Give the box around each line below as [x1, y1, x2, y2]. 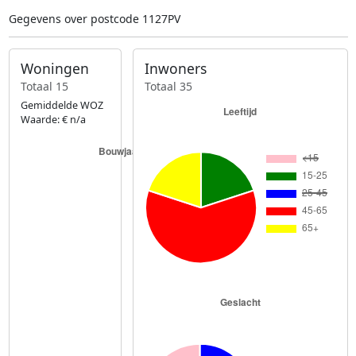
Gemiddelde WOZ [20, 98, 103, 112]
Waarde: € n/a [20, 112, 86, 126]
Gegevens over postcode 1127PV [8, 11, 180, 27]
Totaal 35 [145, 78, 193, 94]
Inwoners [145, 59, 207, 79]
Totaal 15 [20, 78, 68, 94]
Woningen [20, 59, 89, 79]
